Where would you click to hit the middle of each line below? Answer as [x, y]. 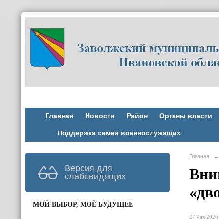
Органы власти [186, 116]
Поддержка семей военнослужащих [119, 133]
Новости [100, 116]
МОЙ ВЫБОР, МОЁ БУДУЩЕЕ [83, 204]
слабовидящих [95, 176]
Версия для [88, 168]
